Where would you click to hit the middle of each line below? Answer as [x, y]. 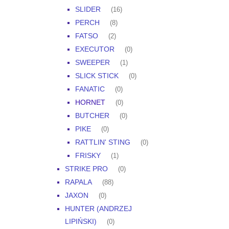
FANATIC [90, 89]
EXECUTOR [95, 49]
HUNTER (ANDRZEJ [98, 209]
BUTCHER [92, 116]
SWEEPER [93, 63]
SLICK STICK [97, 76]
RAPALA [78, 182]
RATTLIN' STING [103, 142]
